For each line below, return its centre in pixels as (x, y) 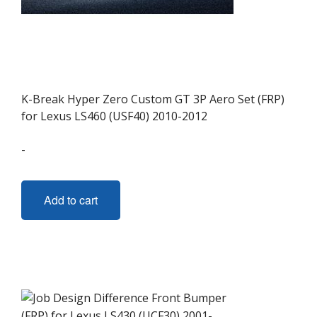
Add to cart (71, 200)
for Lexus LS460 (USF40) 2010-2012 (114, 116)
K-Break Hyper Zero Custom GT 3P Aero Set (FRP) (153, 99)
